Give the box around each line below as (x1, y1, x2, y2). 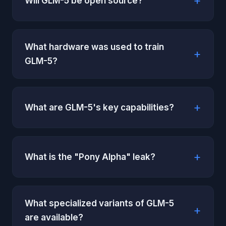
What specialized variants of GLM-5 (25, 198, 174, 208)
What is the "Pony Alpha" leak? (25, 152, 155, 162)
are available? (25, 212, 83, 222)
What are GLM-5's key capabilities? (25, 102, 174, 112)
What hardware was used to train (25, 42, 164, 52)
